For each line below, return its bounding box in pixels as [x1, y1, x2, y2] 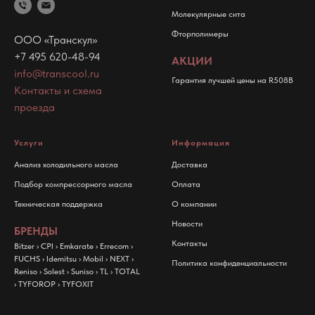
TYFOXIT [62, 278, 94, 289]
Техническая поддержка [14, 198, 103, 209]
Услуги [14, 137, 44, 148]
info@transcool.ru [14, 66, 99, 80]
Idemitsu [46, 253, 77, 264]
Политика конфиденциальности [172, 257, 287, 268]
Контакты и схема [14, 83, 102, 97]
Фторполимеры [172, 28, 229, 39]
